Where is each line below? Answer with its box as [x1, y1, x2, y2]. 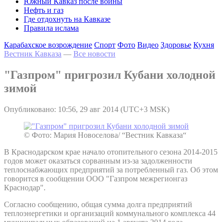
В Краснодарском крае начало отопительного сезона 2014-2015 [4, 147, 218, 156]
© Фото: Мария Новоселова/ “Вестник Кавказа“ [24, 130, 186, 139]
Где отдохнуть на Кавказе [24, 15, 111, 23]
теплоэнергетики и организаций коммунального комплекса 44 [4, 209, 216, 218]
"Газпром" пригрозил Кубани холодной [4, 68, 216, 81]
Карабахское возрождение [4, 41, 92, 49]
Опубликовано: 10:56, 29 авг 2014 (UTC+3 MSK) [4, 105, 169, 113]
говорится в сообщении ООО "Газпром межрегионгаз [4, 174, 187, 183]
